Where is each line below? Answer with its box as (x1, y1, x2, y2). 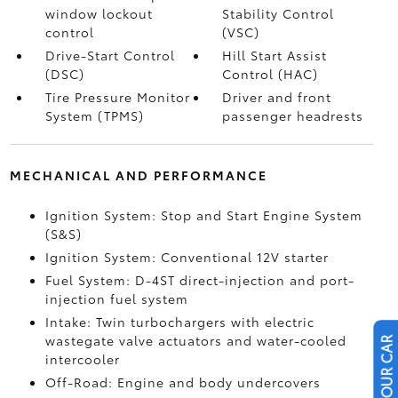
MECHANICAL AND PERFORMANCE (9, 166, 267, 184)
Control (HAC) (222, 65, 319, 83)
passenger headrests (222, 107, 364, 124)
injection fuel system (44, 290, 188, 307)
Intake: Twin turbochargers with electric (44, 313, 314, 330)
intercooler (44, 350, 120, 368)
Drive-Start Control (44, 46, 175, 64)
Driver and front (222, 88, 332, 106)
